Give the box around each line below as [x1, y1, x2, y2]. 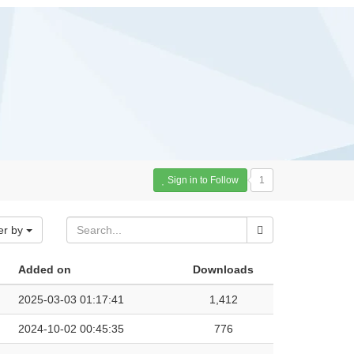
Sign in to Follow [168, 175, 239, 186]
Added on [18, 263, 71, 276]
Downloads [193, 263, 254, 276]
